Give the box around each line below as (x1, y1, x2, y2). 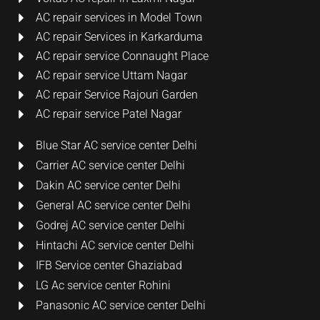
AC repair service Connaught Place (36, 49, 209, 63)
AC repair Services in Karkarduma (36, 29, 203, 44)
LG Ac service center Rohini (36, 278, 171, 292)
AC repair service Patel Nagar (36, 106, 181, 121)
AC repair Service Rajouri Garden (36, 87, 198, 101)
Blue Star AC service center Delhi (36, 138, 197, 152)
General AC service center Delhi (36, 198, 191, 212)
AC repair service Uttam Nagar (36, 68, 187, 82)
